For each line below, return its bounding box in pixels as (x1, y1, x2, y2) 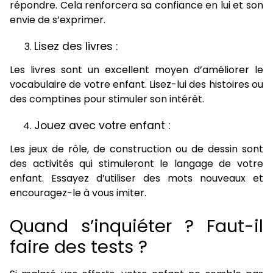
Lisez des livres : (34, 39, 118, 54)
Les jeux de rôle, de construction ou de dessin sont (10, 142, 263, 156)
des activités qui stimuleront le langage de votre (10, 157, 263, 171)
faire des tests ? (10, 235, 147, 259)
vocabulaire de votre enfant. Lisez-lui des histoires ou (10, 77, 263, 91)
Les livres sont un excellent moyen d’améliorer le (10, 63, 263, 77)
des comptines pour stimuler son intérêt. (10, 92, 204, 106)
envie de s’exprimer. (10, 13, 105, 27)
